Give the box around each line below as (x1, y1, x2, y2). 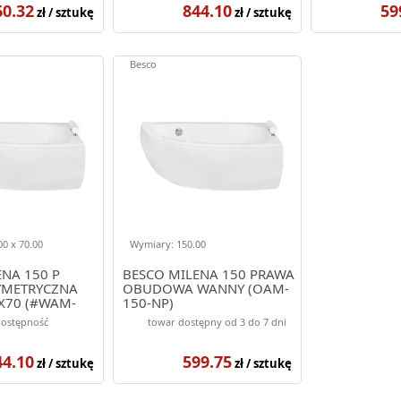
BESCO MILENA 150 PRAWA (122, 264, 294, 283)
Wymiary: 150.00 (129, 236, 206, 251)
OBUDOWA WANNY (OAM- (122, 278, 289, 297)
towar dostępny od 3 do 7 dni (147, 314, 286, 328)
